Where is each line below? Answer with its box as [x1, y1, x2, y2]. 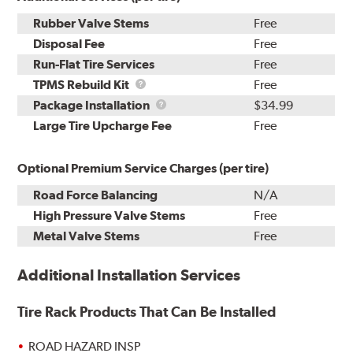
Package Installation [33, 97, 153, 113]
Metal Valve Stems [33, 228, 140, 243]
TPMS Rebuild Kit [33, 76, 132, 92]
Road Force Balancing [33, 187, 158, 203]
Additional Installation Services [17, 265, 241, 284]
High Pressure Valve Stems [33, 207, 186, 223]
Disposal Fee [33, 35, 106, 51]
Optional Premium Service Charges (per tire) [17, 160, 269, 176]
